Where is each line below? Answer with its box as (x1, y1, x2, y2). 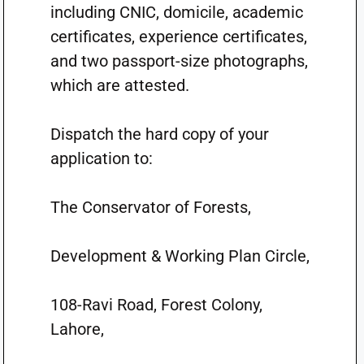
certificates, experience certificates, (50, 27, 307, 46)
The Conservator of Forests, (50, 197, 251, 217)
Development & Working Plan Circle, (50, 246, 310, 266)
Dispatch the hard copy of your (50, 124, 269, 144)
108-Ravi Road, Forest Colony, (50, 295, 262, 314)
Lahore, (50, 319, 104, 339)
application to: (50, 149, 153, 168)
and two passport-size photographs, (50, 51, 308, 71)
